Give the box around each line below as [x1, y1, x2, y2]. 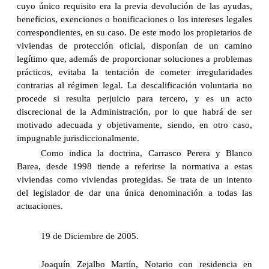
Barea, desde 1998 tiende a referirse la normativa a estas [17, 162, 252, 172]
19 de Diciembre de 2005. [41, 231, 139, 241]
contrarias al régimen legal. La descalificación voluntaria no [17, 80, 252, 91]
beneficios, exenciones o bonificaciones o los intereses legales [17, 14, 252, 25]
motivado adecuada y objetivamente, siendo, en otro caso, [17, 120, 252, 130]
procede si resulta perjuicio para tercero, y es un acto [17, 94, 252, 104]
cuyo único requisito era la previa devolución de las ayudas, [17, 1, 252, 11]
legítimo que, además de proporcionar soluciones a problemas [17, 54, 252, 64]
